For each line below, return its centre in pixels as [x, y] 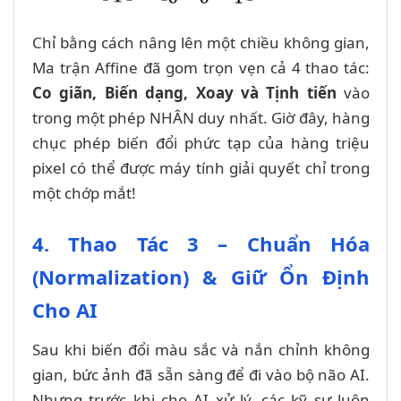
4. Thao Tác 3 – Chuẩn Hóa [201, 243]
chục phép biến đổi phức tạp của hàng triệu [201, 142]
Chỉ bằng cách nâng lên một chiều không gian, [201, 42]
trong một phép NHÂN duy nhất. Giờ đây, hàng [201, 117]
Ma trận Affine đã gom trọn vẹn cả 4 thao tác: [201, 67]
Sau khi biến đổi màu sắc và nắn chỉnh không [201, 349]
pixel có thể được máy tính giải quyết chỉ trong [201, 167]
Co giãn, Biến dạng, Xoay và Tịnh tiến [184, 92]
